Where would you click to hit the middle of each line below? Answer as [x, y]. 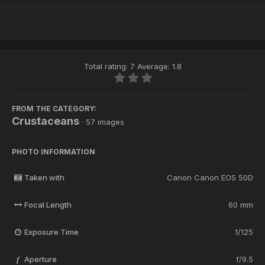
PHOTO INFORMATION [54, 152]
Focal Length [48, 205]
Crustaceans [46, 121]
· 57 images [103, 122]
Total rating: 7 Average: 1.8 [132, 67]
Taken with [44, 178]
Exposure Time [51, 232]
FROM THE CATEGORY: [54, 109]
